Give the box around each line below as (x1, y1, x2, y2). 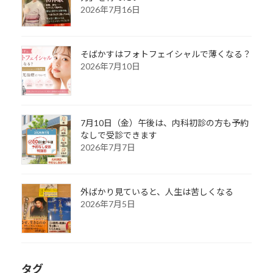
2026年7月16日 (80, 4, 140, 15)
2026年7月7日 (80, 142, 135, 153)
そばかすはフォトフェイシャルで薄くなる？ (80, 49, 251, 60)
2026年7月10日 (80, 61, 140, 72)
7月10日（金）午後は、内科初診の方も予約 (80, 118, 249, 129)
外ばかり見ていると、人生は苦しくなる (80, 186, 233, 197)
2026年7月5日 (80, 199, 135, 210)
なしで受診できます (80, 130, 157, 141)
